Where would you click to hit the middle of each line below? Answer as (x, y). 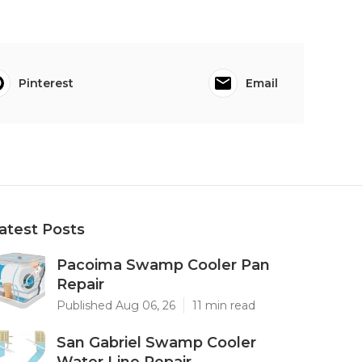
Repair (80, 284)
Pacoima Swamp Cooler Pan (163, 265)
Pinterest (46, 83)
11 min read (224, 305)
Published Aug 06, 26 (116, 305)
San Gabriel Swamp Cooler (156, 343)
